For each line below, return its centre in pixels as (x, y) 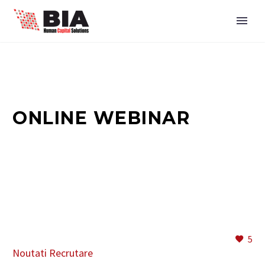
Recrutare (71, 253)
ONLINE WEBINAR (101, 118)
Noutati (30, 253)
